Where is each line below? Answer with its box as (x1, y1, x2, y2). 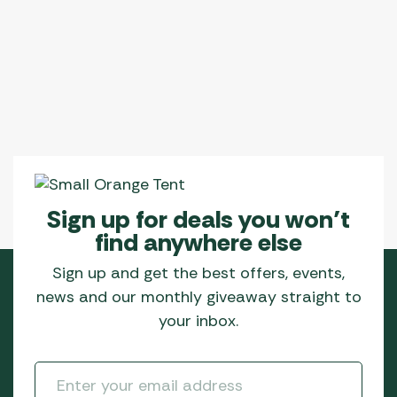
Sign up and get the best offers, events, (52, 261, 345, 284)
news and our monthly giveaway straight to (35, 285, 362, 307)
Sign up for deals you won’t (47, 202, 350, 236)
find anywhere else (95, 225, 302, 259)
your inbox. (159, 309, 238, 331)
